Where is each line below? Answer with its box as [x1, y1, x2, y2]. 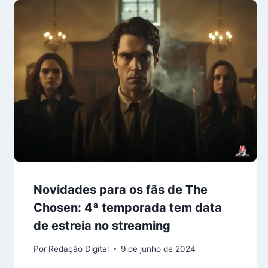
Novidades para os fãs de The [33, 182, 208, 197]
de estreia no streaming [33, 218, 170, 233]
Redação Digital [48, 243, 109, 254]
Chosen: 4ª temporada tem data [33, 200, 222, 215]
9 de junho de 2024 [121, 243, 196, 254]
